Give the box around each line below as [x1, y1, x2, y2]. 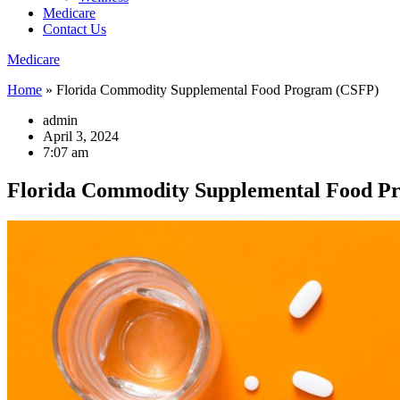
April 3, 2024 [43, 129, 119, 144]
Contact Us [43, 21, 106, 37]
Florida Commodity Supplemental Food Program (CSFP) [56, 82, 379, 97]
